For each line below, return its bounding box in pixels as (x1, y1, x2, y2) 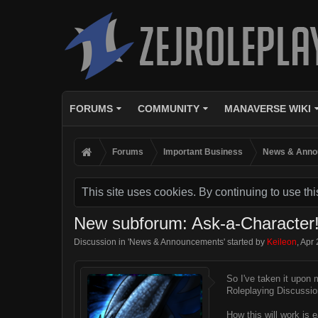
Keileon (267, 237, 297, 247)
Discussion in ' (74, 237, 129, 247)
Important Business (163, 147, 243, 157)
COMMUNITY (137, 103, 199, 114)
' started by (224, 237, 267, 247)
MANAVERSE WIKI (224, 103, 311, 114)
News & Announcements (129, 237, 224, 247)
